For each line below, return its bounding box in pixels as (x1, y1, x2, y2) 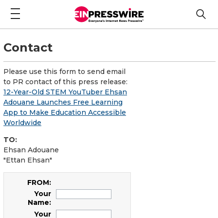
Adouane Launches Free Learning (3, 97, 123, 107)
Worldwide (3, 118, 41, 127)
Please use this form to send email (3, 67, 126, 76)
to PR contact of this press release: (3, 77, 127, 86)
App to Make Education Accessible (3, 108, 126, 117)
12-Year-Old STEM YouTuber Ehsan (3, 87, 127, 96)
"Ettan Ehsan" (3, 155, 52, 164)
